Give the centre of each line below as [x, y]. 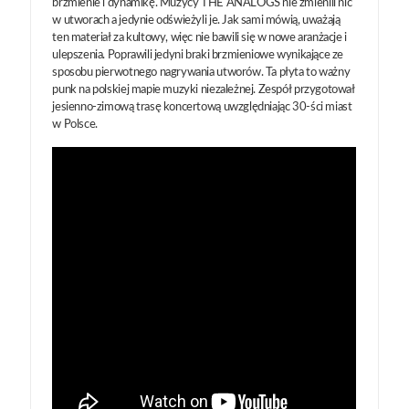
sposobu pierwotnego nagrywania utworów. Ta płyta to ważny [201, 72]
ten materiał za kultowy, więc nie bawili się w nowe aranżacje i [199, 37]
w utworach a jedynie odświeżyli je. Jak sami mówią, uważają [196, 20]
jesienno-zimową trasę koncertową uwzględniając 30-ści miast [202, 107]
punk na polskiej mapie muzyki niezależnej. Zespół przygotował [204, 89]
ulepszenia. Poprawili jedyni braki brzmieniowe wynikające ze [198, 55]
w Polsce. [75, 124]
